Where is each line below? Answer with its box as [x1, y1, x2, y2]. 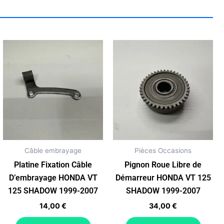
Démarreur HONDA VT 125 [115, 172, 211, 182]
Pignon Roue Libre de [124, 159, 201, 169]
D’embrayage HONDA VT [8, 172, 97, 182]
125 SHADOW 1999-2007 [8, 185, 98, 195]
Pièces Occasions [134, 146, 191, 154]
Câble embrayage [24, 146, 81, 154]
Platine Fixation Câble [14, 159, 92, 169]
